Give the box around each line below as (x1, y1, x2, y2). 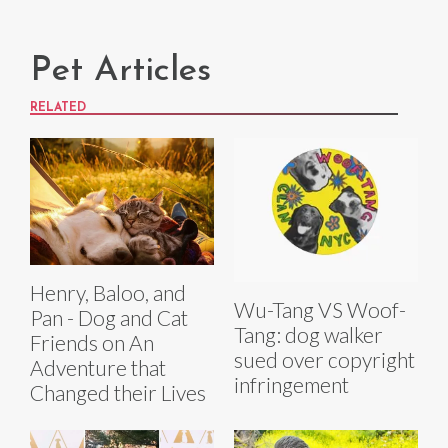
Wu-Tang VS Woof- (234, 296, 406, 322)
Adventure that (30, 354, 166, 380)
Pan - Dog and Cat (30, 304, 188, 330)
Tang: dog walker (234, 321, 383, 347)
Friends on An (30, 329, 154, 355)
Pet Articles (30, 53, 211, 89)
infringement (234, 371, 349, 397)
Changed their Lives (30, 379, 206, 405)
